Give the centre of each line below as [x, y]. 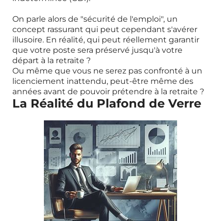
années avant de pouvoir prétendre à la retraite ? [108, 92]
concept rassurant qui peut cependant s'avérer [105, 29]
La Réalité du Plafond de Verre [107, 103]
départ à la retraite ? [52, 60]
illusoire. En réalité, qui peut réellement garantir [106, 40]
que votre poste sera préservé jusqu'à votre [97, 50]
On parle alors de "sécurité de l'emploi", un [95, 19]
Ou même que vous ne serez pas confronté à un [107, 71]
